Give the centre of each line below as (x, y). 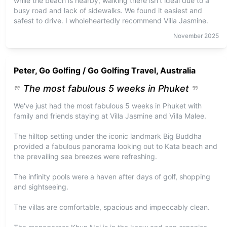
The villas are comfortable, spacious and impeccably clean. (111, 207)
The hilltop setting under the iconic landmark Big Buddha (107, 136)
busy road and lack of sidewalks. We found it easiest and (108, 10)
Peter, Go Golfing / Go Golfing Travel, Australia (104, 70)
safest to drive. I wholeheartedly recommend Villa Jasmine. (111, 21)
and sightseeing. (41, 187)
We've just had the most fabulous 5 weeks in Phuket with (107, 106)
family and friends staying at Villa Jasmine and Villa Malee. (110, 116)
